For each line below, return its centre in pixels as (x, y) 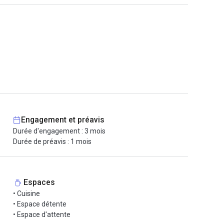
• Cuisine (26, 193)
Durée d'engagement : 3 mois (59, 131)
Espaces (39, 182)
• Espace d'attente (42, 214)
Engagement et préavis (63, 120)
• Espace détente (40, 204)
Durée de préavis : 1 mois (52, 141)
